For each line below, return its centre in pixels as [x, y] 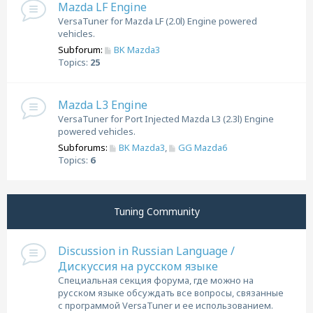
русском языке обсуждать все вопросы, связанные [171, 293]
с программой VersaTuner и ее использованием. [166, 305]
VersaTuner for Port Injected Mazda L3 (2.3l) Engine [166, 119]
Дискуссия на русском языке [138, 266]
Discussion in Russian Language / [146, 251]
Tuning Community [156, 211]
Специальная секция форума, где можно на [156, 280]
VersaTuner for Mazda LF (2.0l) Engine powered [158, 21]
